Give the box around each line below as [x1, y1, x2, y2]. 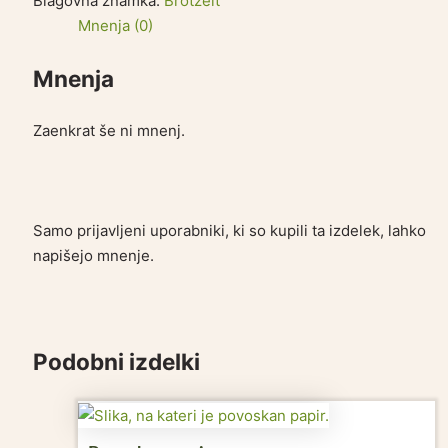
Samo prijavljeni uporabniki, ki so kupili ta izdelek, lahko [33, 221, 427, 241]
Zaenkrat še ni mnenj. [33, 121, 186, 141]
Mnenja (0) [78, 15, 154, 35]
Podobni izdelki [33, 348, 201, 376]
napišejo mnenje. [33, 246, 155, 266]
